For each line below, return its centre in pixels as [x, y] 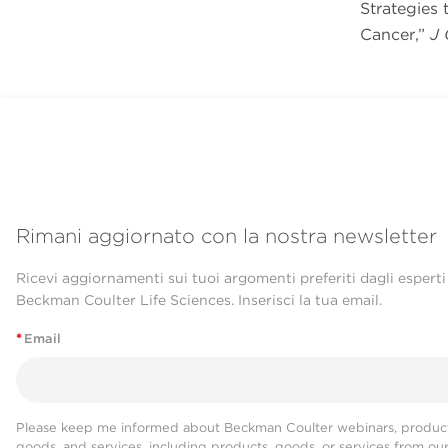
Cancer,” [394, 35]
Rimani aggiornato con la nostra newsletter [226, 235]
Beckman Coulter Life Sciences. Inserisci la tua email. [199, 299]
